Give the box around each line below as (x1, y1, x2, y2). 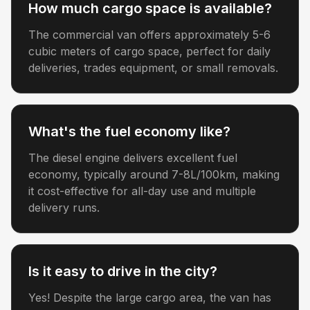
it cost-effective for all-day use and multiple (28, 184, 256, 198)
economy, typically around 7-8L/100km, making (28, 167, 280, 181)
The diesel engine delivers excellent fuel (28, 151, 237, 165)
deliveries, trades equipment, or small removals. (28, 61, 278, 75)
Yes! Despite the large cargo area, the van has (28, 291, 271, 304)
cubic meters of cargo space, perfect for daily (28, 44, 271, 58)
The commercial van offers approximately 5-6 (28, 28, 271, 42)
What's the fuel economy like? (28, 123, 230, 140)
